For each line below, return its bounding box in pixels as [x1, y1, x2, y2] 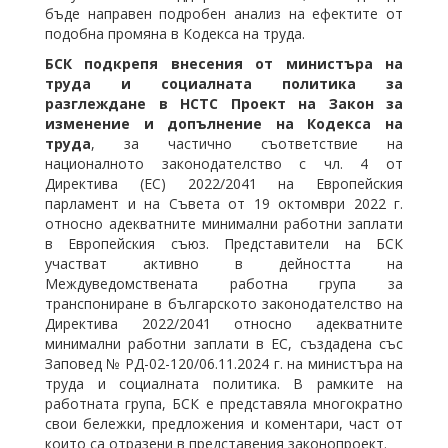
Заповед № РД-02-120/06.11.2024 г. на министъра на [45, 353, 403, 373]
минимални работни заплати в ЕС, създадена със [45, 333, 403, 353]
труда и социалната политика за [45, 73, 403, 93]
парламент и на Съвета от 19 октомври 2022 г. [45, 193, 403, 213]
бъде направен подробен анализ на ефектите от [45, 3, 403, 23]
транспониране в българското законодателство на [45, 293, 403, 313]
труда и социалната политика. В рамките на [45, 373, 403, 393]
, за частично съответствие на [91, 133, 403, 153]
